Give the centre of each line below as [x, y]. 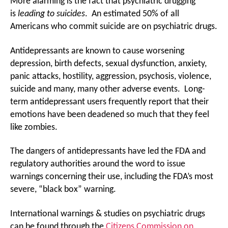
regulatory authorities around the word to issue [98, 164]
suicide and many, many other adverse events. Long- [108, 89]
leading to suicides [51, 14]
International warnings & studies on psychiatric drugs [108, 214]
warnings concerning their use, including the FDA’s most [112, 177]
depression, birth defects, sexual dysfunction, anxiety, [108, 64]
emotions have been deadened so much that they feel [110, 115]
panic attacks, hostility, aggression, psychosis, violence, [111, 76]
